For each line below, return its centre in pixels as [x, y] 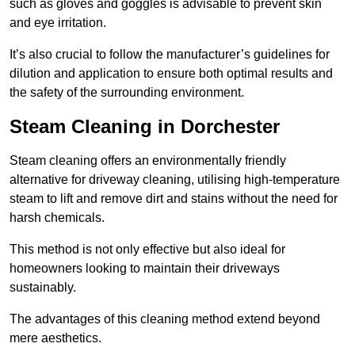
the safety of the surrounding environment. [127, 93]
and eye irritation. [58, 23]
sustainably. [43, 288]
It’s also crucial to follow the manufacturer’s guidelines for [170, 55]
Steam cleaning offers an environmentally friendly [148, 161]
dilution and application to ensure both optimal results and [171, 74]
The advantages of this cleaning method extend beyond [165, 319]
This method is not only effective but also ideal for [147, 250]
